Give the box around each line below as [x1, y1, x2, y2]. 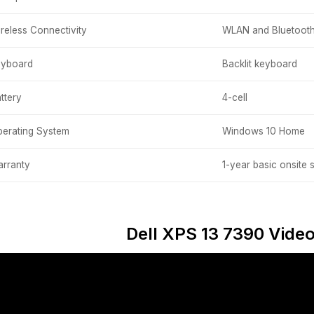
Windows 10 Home [222, 125, 305, 137]
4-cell [222, 91, 247, 103]
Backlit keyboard [222, 57, 297, 69]
